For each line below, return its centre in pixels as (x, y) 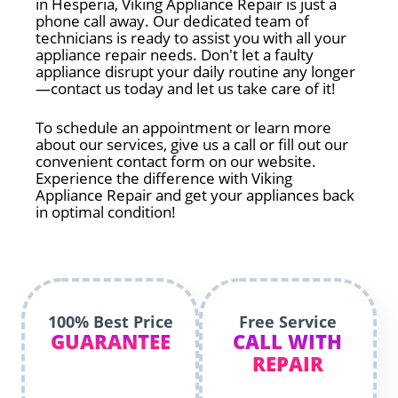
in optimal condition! (106, 212)
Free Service (287, 322)
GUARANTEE (110, 341)
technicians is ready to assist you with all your (191, 38)
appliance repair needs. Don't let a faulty (175, 55)
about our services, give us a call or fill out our (192, 144)
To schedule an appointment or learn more (183, 127)
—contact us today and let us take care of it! (186, 88)
